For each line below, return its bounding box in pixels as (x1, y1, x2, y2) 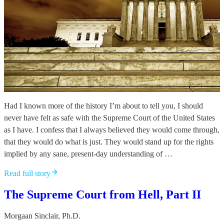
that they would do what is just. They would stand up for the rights (4, 137, 213, 146)
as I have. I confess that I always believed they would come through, (4, 125, 219, 134)
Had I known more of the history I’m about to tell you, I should (4, 101, 203, 110)
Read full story (4, 168, 50, 177)
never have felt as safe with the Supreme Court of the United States (4, 113, 215, 122)
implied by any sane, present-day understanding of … (4, 149, 172, 158)
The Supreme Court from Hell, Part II (4, 187, 201, 201)
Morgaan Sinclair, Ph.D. (4, 211, 80, 220)
